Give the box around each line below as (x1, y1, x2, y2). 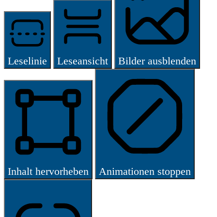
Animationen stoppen (99, 165, 191, 177)
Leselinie (8, 54, 47, 67)
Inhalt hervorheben (8, 165, 89, 177)
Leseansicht (57, 54, 108, 67)
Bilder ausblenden (118, 54, 196, 67)
